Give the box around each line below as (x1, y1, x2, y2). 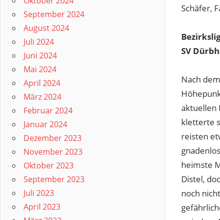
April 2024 (24, 78, 60, 88)
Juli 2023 (24, 188, 54, 198)
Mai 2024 (24, 64, 56, 75)
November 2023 (24, 146, 82, 157)
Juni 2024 (24, 50, 57, 61)
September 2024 (24, 9, 84, 20)
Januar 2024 (24, 119, 67, 130)
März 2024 (24, 91, 61, 102)
